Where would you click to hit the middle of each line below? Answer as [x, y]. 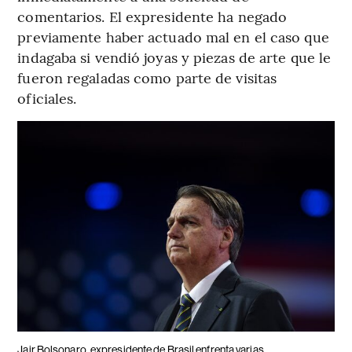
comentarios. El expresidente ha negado [152, 16]
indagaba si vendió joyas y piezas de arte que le [174, 57]
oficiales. [47, 98]
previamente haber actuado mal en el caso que [173, 37]
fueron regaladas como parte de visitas [147, 78]
